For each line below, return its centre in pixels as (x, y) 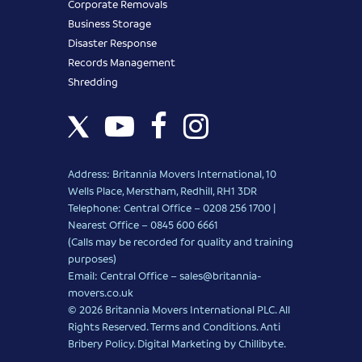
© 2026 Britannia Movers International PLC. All (179, 309)
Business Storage (109, 23)
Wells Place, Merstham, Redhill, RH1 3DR (162, 190)
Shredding (93, 81)
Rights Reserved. (109, 326)
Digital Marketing (179, 343)
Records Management (122, 61)
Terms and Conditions (203, 326)
